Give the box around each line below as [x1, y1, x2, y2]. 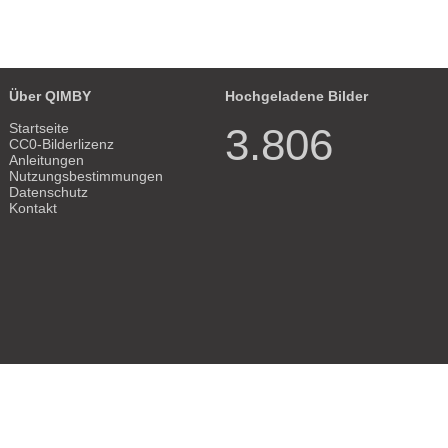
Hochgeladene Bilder [225, 87, 369, 104]
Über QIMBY [9, 87, 92, 104]
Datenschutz [9, 183, 89, 200]
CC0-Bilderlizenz [9, 135, 115, 152]
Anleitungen [9, 151, 85, 168]
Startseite [9, 119, 70, 136]
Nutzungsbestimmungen [9, 167, 164, 184]
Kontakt [9, 199, 58, 216]
